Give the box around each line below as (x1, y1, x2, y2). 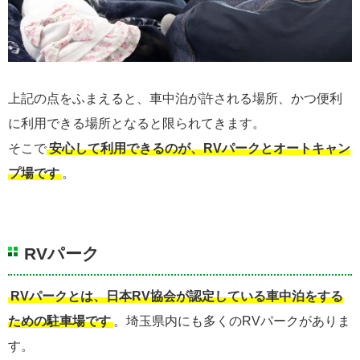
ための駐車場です (8, 313, 111, 328)
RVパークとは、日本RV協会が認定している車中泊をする (10, 288, 343, 303)
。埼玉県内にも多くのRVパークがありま (113, 313, 350, 328)
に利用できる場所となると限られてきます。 (8, 116, 265, 130)
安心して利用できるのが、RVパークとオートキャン (49, 141, 350, 155)
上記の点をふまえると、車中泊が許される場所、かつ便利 (8, 91, 342, 105)
